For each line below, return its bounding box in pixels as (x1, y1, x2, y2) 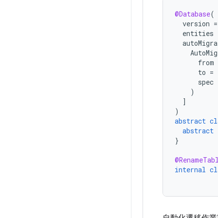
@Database (175, 9, 210, 18)
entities (182, 29, 214, 38)
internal (175, 165, 206, 174)
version (182, 19, 210, 28)
